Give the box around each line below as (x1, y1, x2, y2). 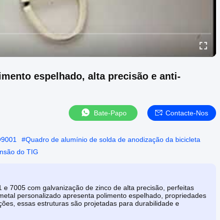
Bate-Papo (93, 109, 127, 117)
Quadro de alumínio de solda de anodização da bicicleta (26, 135, 200, 143)
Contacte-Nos (165, 109, 208, 117)
